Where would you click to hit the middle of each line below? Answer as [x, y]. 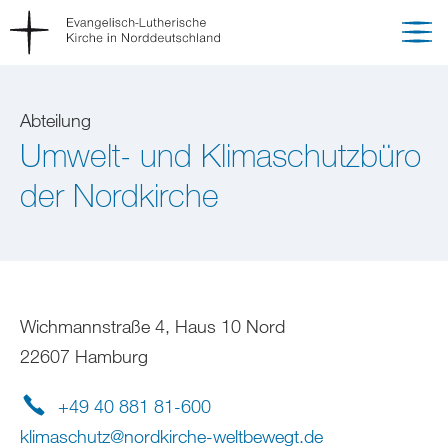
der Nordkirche [119, 195]
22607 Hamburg [84, 356]
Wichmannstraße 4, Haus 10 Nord [152, 326]
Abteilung [55, 120]
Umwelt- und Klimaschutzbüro [220, 155]
